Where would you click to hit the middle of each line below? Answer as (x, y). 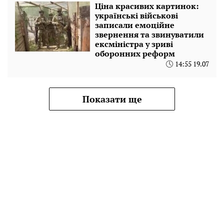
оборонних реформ (135, 53)
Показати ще (112, 99)
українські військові (136, 15)
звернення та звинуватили (149, 34)
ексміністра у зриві (134, 44)
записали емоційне (135, 25)
